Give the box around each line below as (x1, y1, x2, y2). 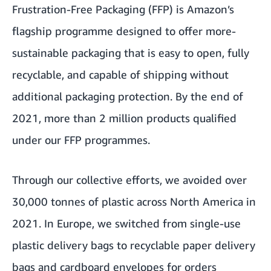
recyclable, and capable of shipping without (12, 68, 229, 81)
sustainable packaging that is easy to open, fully (12, 46, 249, 59)
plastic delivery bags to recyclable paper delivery (12, 238, 255, 252)
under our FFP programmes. (12, 133, 150, 146)
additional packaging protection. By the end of (12, 90, 243, 103)
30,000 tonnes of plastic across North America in (12, 195, 256, 208)
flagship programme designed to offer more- (12, 24, 236, 38)
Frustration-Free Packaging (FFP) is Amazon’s (12, 2, 234, 16)
